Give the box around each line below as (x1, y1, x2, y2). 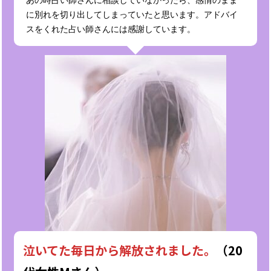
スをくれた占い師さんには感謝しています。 (26, 22, 195, 34)
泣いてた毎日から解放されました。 (23, 241, 216, 260)
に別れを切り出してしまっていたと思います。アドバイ (26, 8, 238, 20)
